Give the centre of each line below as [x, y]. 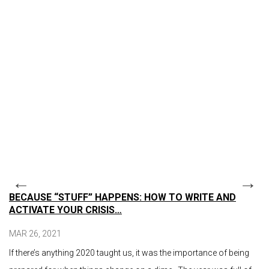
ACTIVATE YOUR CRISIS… [65, 210]
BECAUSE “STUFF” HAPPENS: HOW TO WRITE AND [122, 198]
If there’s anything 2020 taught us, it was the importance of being [129, 253]
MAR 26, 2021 [35, 234]
